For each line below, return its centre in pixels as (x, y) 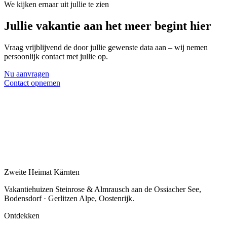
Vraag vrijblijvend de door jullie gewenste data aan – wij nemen (106, 48)
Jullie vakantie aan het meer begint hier (108, 26)
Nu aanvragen (27, 74)
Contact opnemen (32, 83)
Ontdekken (22, 216)
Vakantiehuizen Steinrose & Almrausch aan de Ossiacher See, (103, 190)
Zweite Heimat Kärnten (42, 172)
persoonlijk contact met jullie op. (56, 57)
